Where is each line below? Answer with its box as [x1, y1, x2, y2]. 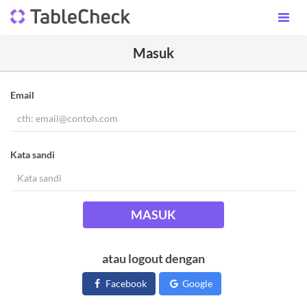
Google [180, 278, 212, 289]
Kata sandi [10, 149, 55, 160]
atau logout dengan [102, 251, 205, 266]
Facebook [103, 278, 147, 289]
